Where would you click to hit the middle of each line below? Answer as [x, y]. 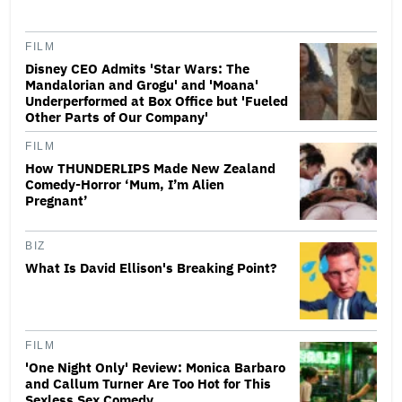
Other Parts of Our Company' [117, 117]
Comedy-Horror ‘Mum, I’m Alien [125, 184]
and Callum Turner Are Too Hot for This [148, 383]
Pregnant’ [57, 200]
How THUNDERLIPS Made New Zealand [150, 168]
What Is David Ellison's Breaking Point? [151, 267]
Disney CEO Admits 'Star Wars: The [137, 68]
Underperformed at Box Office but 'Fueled [157, 100]
